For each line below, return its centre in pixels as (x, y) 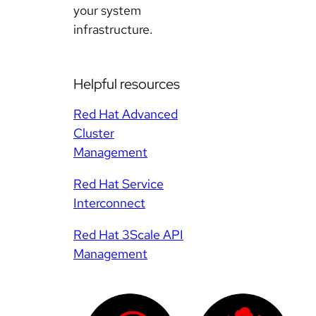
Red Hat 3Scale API (128, 235)
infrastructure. (113, 30)
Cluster (94, 133)
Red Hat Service (119, 184)
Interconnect (109, 203)
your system (107, 11)
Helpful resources (127, 84)
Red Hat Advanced (126, 114)
